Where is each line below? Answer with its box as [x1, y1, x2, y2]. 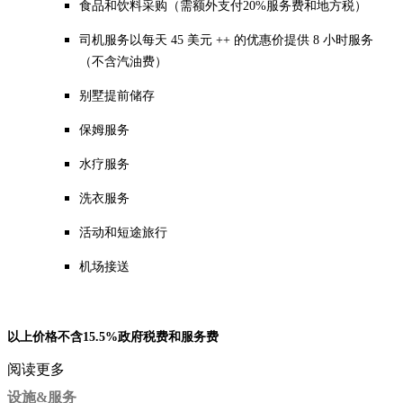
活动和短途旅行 [79, 225, 167, 239]
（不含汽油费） [79, 54, 167, 68]
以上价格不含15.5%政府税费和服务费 [7, 329, 219, 344]
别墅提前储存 [79, 88, 155, 103]
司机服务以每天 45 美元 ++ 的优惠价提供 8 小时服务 [79, 32, 373, 47]
